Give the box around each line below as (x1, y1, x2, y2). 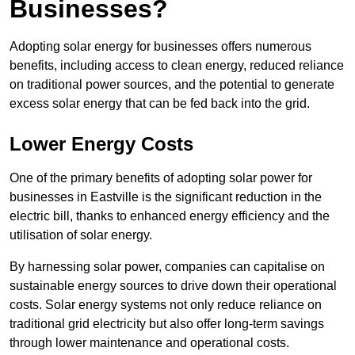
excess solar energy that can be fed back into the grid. (10, 97, 310, 111)
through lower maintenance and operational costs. (10, 336, 289, 350)
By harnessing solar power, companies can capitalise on (10, 260, 325, 274)
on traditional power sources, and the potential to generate (10, 78, 334, 92)
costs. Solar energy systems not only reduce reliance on (10, 298, 322, 312)
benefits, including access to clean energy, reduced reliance (10, 59, 344, 73)
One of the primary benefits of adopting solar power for (10, 171, 312, 185)
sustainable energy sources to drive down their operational (10, 279, 337, 293)
